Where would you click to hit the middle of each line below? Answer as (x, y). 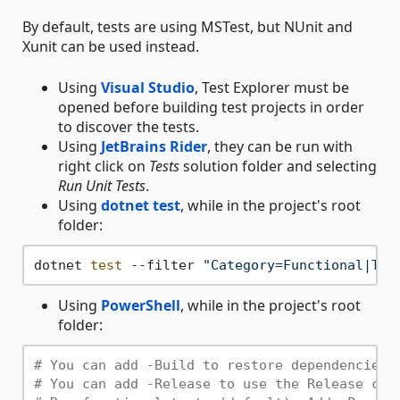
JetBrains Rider (154, 147)
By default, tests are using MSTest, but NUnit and (187, 27)
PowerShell (141, 306)
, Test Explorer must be (272, 88)
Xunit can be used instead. (111, 47)
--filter (162, 265)
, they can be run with (280, 147)
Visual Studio (148, 88)
